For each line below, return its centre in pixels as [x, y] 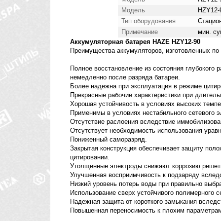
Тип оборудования [148, 21]
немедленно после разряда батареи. [125, 77]
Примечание [140, 32]
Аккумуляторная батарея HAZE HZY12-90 [135, 42]
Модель [133, 10]
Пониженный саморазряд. [109, 140]
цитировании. [90, 157]
